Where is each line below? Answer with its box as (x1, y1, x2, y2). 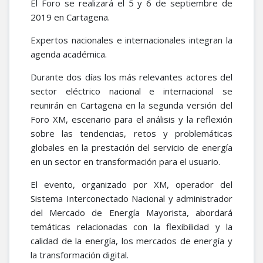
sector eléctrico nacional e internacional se (31, 85, 232, 97)
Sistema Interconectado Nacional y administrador (31, 193, 232, 204)
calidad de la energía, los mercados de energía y (31, 235, 232, 247)
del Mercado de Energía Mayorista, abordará (31, 207, 232, 218)
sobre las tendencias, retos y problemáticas (31, 127, 232, 139)
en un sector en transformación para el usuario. (31, 156, 220, 167)
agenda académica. (31, 48, 107, 60)
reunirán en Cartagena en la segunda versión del (31, 99, 232, 111)
